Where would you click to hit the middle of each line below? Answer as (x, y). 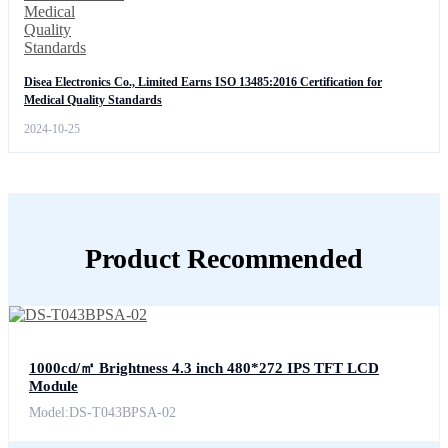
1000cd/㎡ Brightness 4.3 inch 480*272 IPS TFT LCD (204, 368)
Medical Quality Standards (93, 100)
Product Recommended (224, 259)
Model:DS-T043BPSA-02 (102, 413)
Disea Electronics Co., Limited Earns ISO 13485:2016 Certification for (203, 82)
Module (53, 386)
